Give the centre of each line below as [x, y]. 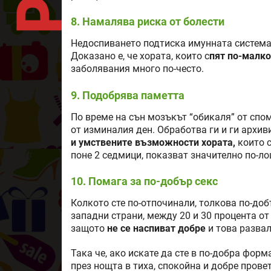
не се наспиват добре [156, 229]
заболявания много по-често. [137, 69]
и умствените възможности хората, [153, 142]
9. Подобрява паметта [128, 95]
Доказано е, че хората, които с [140, 57]
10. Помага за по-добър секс [144, 181]
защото [89, 229]
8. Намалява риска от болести [148, 22]
